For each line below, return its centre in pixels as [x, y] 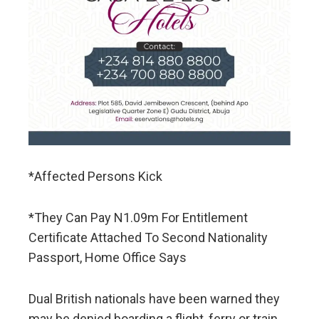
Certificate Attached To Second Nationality [148, 238]
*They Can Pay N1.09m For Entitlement [138, 218]
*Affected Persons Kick [95, 177]
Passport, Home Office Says [108, 258]
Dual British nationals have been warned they [154, 299]
